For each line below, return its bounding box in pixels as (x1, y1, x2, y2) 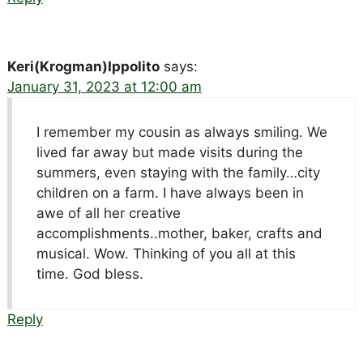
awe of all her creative (36, 204, 181, 221)
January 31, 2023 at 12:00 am (6, 78, 202, 95)
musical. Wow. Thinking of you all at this (36, 245, 296, 262)
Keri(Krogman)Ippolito (6, 58, 160, 75)
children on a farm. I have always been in (36, 184, 304, 201)
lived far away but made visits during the (36, 143, 303, 160)
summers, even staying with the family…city (36, 164, 320, 181)
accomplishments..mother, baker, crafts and (36, 224, 322, 241)
